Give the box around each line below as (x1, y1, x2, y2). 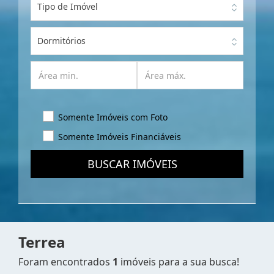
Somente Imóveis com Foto (58, 111, 168, 123)
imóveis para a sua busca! (118, 255, 239, 268)
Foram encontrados (18, 255, 113, 268)
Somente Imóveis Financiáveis (58, 131, 181, 143)
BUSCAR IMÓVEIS (87, 157, 187, 171)
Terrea (18, 232, 65, 252)
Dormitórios (37, 35, 86, 46)
